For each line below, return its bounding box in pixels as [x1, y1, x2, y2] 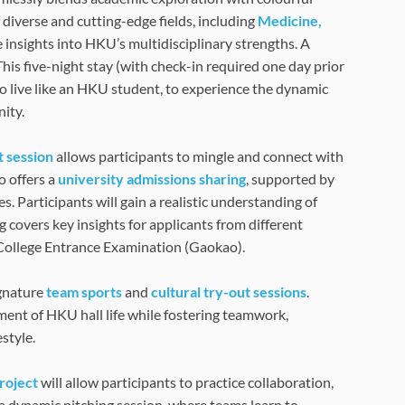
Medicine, [257, 12, 322, 29]
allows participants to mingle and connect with [52, 147, 344, 165]
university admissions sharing [57, 170, 246, 187]
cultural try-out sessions [150, 283, 306, 300]
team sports [45, 283, 122, 300]
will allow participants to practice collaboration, [40, 373, 334, 391]
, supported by [245, 170, 334, 187]
